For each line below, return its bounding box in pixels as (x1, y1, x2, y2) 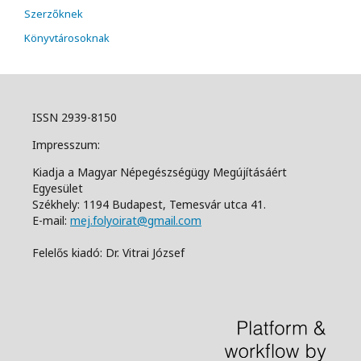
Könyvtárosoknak (24, 31, 110, 46)
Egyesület (32, 180, 83, 197)
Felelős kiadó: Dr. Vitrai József (32, 245, 185, 261)
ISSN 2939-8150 (32, 110, 120, 126)
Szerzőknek (24, 6, 83, 22)
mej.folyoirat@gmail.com (70, 213, 201, 229)
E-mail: (32, 213, 70, 229)
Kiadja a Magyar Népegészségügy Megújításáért (32, 164, 287, 180)
